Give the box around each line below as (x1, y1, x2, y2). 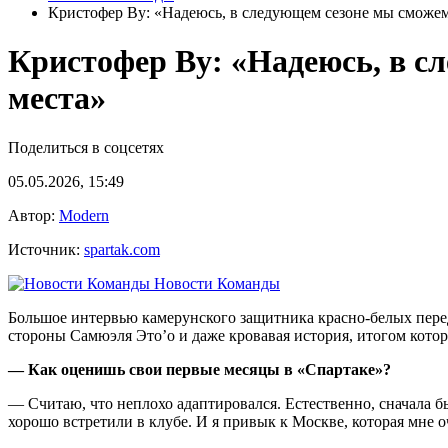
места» (8, 80, 106, 117)
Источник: (8, 240, 84, 258)
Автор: (8, 206, 59, 224)
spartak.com (84, 240, 160, 258)
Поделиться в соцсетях (8, 138, 164, 156)
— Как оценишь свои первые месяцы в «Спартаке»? (8, 360, 391, 378)
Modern (59, 206, 109, 224)
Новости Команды (150, 274, 280, 292)
